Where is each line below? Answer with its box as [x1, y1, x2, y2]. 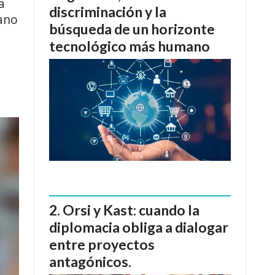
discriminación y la [49, 3, 166, 21]
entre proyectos [49, 235, 155, 253]
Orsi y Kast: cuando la [63, 201, 199, 219]
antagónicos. [49, 252, 131, 270]
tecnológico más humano [49, 37, 210, 55]
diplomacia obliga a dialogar [49, 218, 228, 236]
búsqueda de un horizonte [49, 20, 215, 38]
